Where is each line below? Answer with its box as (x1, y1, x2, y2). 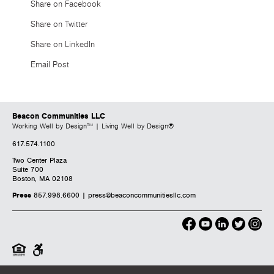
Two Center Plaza (12, 156, 67, 165)
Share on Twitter (31, 20, 87, 29)
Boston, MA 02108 (12, 174, 73, 183)
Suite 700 (12, 165, 43, 174)
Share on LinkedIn (31, 40, 95, 50)
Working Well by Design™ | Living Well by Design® (12, 122, 174, 130)
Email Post (31, 60, 69, 70)
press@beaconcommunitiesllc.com (88, 191, 196, 200)
